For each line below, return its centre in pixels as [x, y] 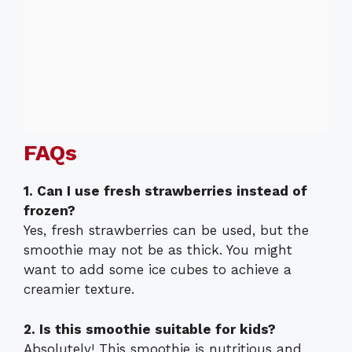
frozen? [49, 211]
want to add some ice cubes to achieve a [158, 270]
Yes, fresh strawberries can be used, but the [166, 231]
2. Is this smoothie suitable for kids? [150, 329]
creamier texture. [79, 290]
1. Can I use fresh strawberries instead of [165, 191]
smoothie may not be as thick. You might [158, 250]
